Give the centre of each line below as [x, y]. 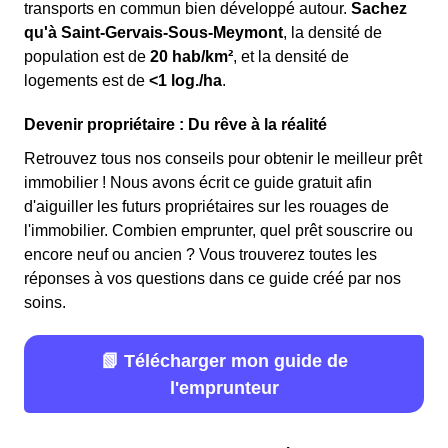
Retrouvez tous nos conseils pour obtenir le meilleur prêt [223, 158]
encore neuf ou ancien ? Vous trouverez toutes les [200, 254]
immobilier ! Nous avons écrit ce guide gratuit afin [198, 182]
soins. [45, 302]
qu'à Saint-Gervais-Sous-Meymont [153, 32]
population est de [87, 56]
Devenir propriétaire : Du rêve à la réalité [175, 124]
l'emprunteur [224, 387]
